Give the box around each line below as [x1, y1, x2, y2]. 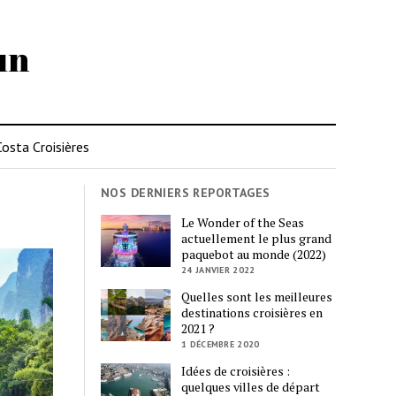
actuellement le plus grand [181, 229, 332, 247]
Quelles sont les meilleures [181, 287, 333, 305]
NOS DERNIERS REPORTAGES [101, 185, 270, 201]
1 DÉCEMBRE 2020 [181, 338, 260, 350]
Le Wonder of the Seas [181, 213, 305, 231]
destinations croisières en [181, 303, 324, 321]
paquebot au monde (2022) [181, 245, 327, 263]
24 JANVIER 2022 [181, 263, 255, 276]
